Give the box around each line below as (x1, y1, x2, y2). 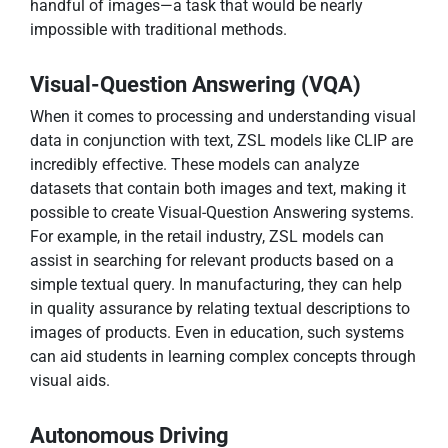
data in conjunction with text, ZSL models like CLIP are (30, 131, 413, 151)
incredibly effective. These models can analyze (30, 155, 359, 175)
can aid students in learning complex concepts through (30, 347, 416, 367)
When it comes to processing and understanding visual (30, 107, 416, 127)
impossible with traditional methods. (30, 20, 287, 40)
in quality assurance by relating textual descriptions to (30, 299, 410, 319)
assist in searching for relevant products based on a (30, 251, 394, 271)
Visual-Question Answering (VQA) (30, 72, 361, 98)
